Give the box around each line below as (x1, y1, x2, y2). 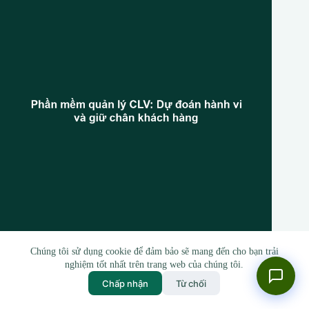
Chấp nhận (102, 277, 149, 289)
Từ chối (176, 277, 207, 289)
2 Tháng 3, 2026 (28, 281, 100, 294)
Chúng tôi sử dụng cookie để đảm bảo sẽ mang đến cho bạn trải (30, 246, 279, 257)
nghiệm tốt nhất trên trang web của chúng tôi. (65, 259, 244, 270)
